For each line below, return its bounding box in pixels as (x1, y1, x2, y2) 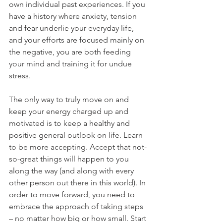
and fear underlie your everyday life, (9, 23, 136, 33)
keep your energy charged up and (9, 106, 130, 116)
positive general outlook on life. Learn (9, 130, 145, 140)
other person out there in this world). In (9, 177, 148, 187)
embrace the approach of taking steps (9, 201, 145, 211)
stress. (9, 70, 31, 80)
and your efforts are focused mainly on (9, 35, 146, 45)
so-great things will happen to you (9, 154, 131, 164)
